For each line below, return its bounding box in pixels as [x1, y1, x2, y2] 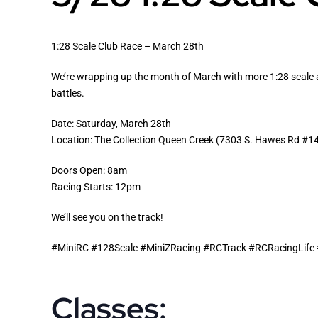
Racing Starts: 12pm [51, 181, 141, 193]
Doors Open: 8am [51, 165, 127, 177]
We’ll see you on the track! [51, 212, 163, 224]
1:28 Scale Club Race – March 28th [51, 40, 204, 53]
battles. [51, 87, 84, 99]
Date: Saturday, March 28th [51, 118, 171, 130]
